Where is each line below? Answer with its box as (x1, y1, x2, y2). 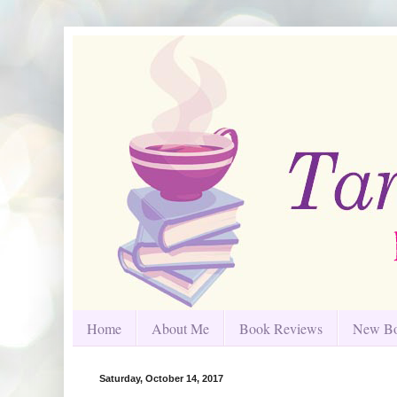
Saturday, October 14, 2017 (99, 373, 223, 385)
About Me (152, 318, 209, 338)
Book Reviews (239, 318, 323, 338)
